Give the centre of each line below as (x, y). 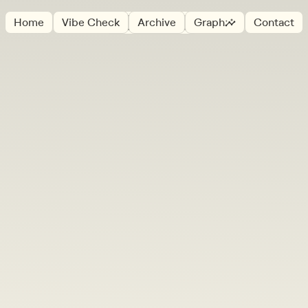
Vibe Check (91, 23)
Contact (274, 23)
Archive (157, 23)
